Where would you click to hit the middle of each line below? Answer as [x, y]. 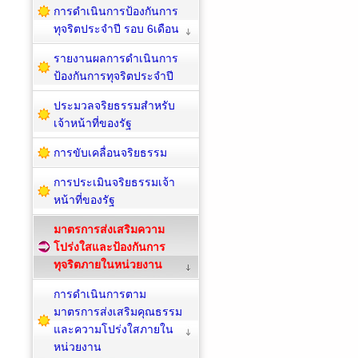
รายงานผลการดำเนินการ [116, 58]
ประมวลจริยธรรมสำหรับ [114, 105]
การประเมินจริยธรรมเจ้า [114, 182]
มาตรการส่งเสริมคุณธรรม [118, 311]
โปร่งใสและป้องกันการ [109, 247]
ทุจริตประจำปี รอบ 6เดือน [116, 28]
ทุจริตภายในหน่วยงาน [108, 264]
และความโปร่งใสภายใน [113, 329]
